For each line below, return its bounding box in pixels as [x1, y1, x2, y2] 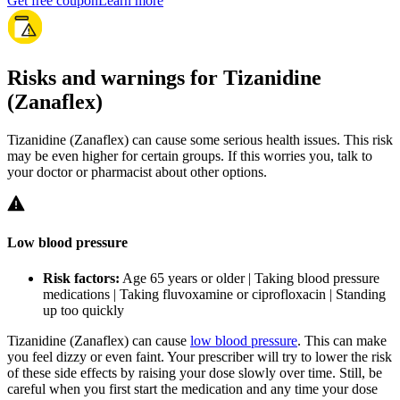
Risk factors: [43, 270, 120, 286]
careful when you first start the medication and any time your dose [7, 380, 378, 396]
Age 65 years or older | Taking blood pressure [120, 270, 379, 286]
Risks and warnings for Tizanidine [7, 66, 321, 90]
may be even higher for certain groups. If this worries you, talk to [7, 148, 372, 164]
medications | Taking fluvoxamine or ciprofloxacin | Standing [43, 286, 386, 302]
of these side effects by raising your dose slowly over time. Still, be [7, 364, 382, 380]
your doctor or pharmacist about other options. [7, 164, 267, 180]
